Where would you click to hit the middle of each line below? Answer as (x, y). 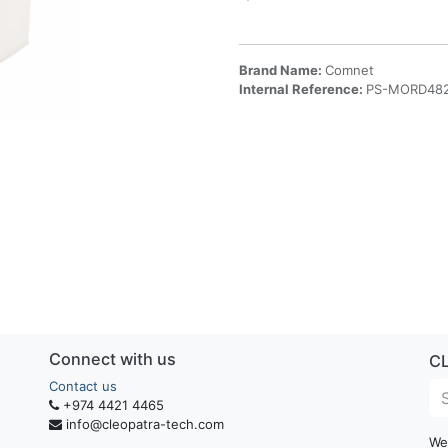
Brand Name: (282, 70)
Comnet (349, 70)
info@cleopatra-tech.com (145, 424)
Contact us (83, 386)
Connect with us (112, 359)
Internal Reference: (302, 89)
